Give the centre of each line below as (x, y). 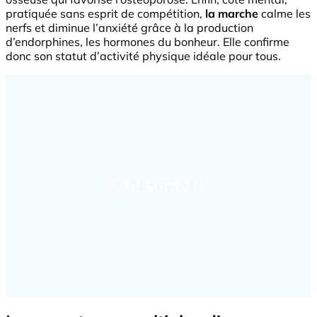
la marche (232, 13)
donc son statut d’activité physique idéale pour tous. (143, 56)
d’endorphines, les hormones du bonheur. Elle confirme (148, 41)
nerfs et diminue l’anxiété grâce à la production (129, 27)
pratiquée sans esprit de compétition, (105, 13)
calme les (284, 13)
